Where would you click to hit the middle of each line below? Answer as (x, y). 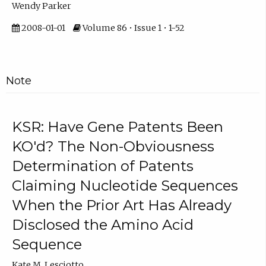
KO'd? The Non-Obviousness (113, 146)
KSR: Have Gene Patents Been (117, 126)
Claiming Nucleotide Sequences (125, 185)
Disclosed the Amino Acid (102, 224)
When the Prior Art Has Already (121, 205)
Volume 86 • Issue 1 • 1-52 (132, 28)
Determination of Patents (102, 166)
